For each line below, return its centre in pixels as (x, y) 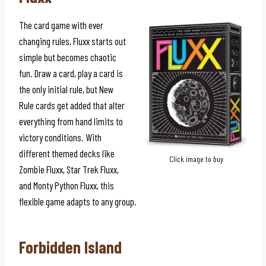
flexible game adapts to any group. (78, 201)
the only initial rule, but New (66, 89)
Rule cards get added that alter (72, 105)
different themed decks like (67, 153)
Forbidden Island (70, 247)
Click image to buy (196, 159)
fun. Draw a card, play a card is (71, 73)
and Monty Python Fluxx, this (66, 185)
